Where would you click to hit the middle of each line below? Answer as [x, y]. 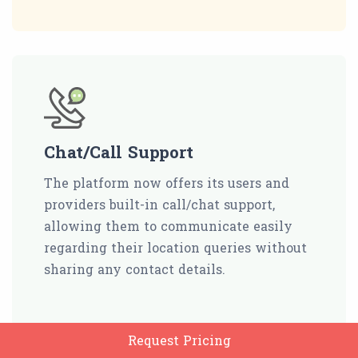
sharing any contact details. [135, 269]
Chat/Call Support [119, 152]
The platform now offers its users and [167, 183]
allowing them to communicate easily [168, 226]
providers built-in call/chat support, [159, 205]
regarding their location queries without [175, 248]
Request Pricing [179, 340]
